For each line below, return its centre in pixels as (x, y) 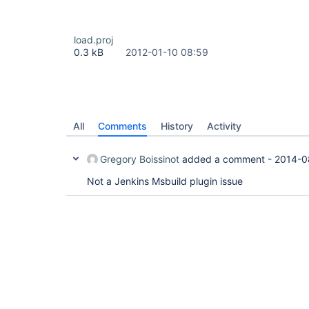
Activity (224, 126)
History (177, 126)
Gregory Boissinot (140, 159)
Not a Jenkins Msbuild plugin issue (165, 181)
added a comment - (227, 159)
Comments (122, 126)
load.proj (93, 40)
